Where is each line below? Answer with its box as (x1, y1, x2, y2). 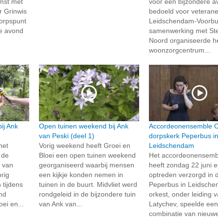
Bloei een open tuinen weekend (38, 151, 136, 160)
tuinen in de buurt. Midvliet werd (38, 181, 137, 189)
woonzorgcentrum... (149, 46, 211, 54)
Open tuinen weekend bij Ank (38, 122, 128, 130)
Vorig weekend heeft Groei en (38, 142, 130, 150)
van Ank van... (38, 200, 82, 208)
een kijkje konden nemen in (38, 171, 123, 179)
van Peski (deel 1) (38, 132, 94, 140)
